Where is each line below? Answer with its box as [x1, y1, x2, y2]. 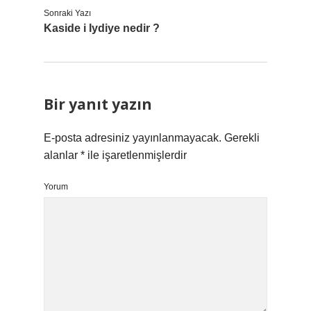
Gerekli [224, 132, 260, 144]
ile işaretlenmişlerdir [85, 149, 187, 161]
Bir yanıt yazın [44, 94, 152, 114]
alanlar [44, 149, 81, 161]
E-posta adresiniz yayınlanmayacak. [44, 132, 221, 144]
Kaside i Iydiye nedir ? [44, 22, 160, 34]
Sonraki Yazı [44, 8, 91, 18]
